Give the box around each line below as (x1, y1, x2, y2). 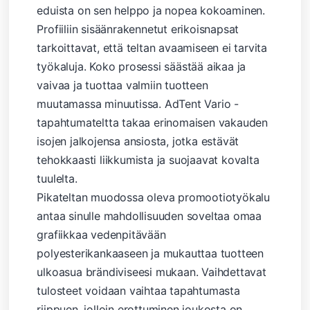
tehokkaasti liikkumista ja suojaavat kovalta (37, 152, 259, 167)
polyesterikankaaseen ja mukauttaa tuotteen (37, 246, 264, 260)
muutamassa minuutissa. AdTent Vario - (37, 96, 239, 111)
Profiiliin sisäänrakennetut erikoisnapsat (37, 21, 239, 36)
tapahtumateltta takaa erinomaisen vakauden (37, 115, 268, 129)
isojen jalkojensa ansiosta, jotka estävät (37, 134, 239, 148)
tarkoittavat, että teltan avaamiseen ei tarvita (37, 40, 268, 55)
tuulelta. (37, 171, 77, 185)
